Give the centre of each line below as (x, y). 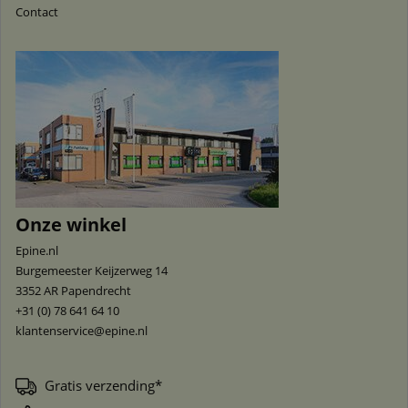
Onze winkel (71, 224)
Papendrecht (96, 291)
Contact (37, 12)
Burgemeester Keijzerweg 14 (92, 270)
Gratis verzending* (103, 385)
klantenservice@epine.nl (82, 331)
